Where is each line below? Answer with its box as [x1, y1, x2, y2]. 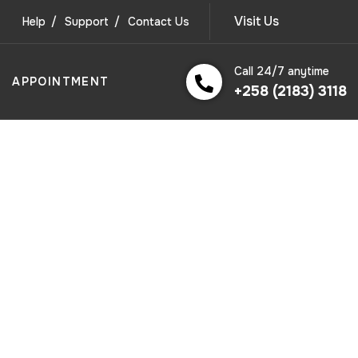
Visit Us [234, 13, 279, 30]
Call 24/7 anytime [234, 63, 329, 78]
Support [65, 14, 109, 29]
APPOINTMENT [12, 74, 109, 89]
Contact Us [128, 14, 189, 29]
